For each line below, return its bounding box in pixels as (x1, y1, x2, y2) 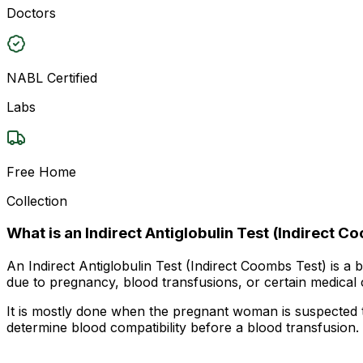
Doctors (6, 4, 56, 21)
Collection (6, 192, 67, 209)
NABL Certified (6, 69, 97, 86)
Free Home (6, 163, 76, 180)
